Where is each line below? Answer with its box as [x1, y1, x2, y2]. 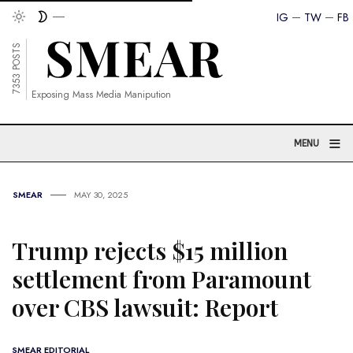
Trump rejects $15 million [12, 235, 288, 266]
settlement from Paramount [12, 263, 311, 295]
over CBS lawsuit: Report [12, 292, 278, 323]
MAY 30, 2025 [74, 188, 128, 201]
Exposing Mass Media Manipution [32, 87, 171, 102]
